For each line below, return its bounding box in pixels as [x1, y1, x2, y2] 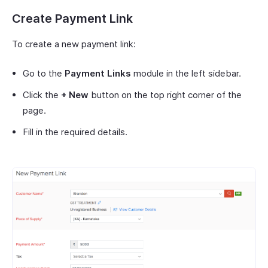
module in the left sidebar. [131, 67, 241, 79]
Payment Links [65, 67, 131, 79]
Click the [23, 89, 61, 100]
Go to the [23, 67, 65, 79]
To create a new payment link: [12, 38, 136, 50]
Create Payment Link [12, 11, 133, 26]
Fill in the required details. [23, 126, 127, 138]
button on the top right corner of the [89, 89, 242, 100]
